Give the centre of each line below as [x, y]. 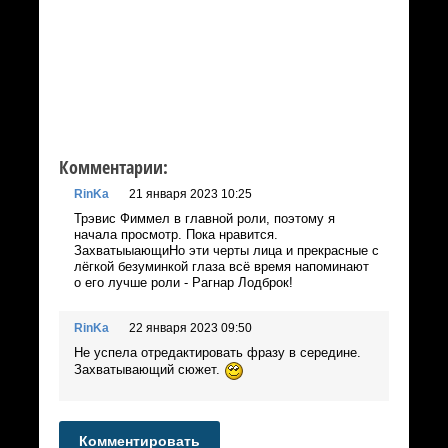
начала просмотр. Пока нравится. [176, 235]
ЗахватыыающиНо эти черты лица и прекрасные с [226, 251]
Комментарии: [113, 167]
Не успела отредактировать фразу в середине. [217, 353]
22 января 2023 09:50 [190, 328]
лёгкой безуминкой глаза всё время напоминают [221, 267]
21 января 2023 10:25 [190, 194]
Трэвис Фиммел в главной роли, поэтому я [204, 219]
